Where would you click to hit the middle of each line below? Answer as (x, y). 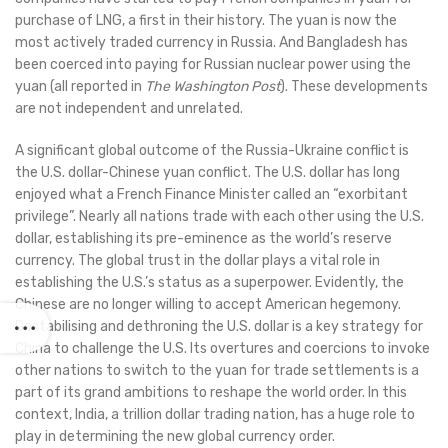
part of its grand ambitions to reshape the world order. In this (211, 393)
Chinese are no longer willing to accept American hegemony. (208, 305)
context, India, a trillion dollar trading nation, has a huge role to (215, 415)
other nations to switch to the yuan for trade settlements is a (217, 371)
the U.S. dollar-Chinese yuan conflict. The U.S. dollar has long (207, 173)
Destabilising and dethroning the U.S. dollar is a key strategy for (219, 327)
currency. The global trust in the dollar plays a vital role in (197, 261)
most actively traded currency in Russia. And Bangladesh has (211, 43)
